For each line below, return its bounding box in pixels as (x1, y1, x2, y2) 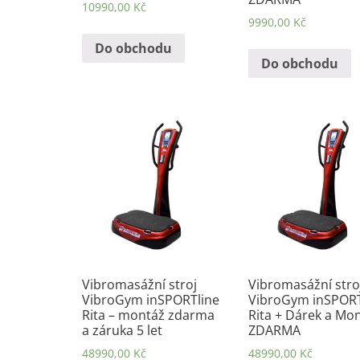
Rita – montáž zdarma (82, 305, 215, 324)
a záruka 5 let (82, 321, 162, 339)
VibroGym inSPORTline (82, 290, 219, 309)
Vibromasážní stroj (82, 275, 197, 293)
